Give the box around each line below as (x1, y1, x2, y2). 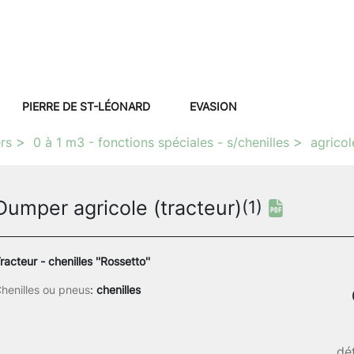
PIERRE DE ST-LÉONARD (22, 99, 150, 113)
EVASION (190, 99, 237, 113)
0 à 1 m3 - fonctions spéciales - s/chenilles (33, 134, 289, 150)
